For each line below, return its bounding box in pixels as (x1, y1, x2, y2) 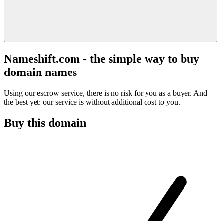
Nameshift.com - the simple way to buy (4, 52, 199, 65)
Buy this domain (4, 116, 86, 129)
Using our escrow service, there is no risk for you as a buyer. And (4, 88, 207, 97)
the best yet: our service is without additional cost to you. (4, 97, 180, 106)
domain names (4, 65, 77, 78)
